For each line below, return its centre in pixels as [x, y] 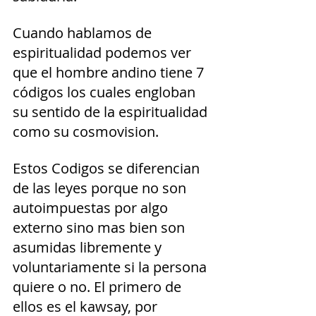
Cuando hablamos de [84, 33]
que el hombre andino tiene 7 [110, 73]
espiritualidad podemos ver [104, 53]
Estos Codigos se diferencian [108, 169]
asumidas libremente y [89, 248]
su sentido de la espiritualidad [112, 112]
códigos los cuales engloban [106, 92]
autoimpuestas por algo [92, 208]
